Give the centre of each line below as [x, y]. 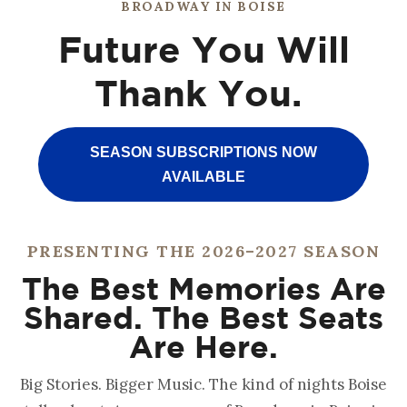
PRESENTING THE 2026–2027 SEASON [203, 251]
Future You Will [203, 48]
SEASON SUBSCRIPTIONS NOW [203, 152]
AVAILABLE [203, 176]
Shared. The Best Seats [203, 317]
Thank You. [203, 92]
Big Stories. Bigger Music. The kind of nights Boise [203, 384]
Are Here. [203, 346]
